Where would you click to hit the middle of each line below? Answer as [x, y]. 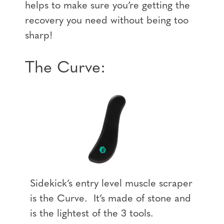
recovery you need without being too [107, 21]
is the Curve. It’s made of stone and [110, 199]
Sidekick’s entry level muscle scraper [111, 184]
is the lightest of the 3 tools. [93, 214]
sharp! [40, 36]
